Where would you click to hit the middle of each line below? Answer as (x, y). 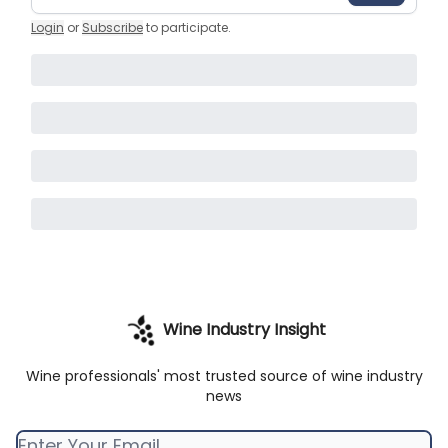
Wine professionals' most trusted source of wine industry (224, 376)
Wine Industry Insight (244, 329)
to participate (187, 27)
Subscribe (112, 27)
